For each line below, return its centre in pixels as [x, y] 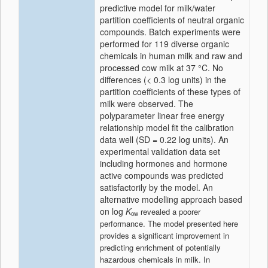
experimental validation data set [160, 151]
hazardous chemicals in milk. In [155, 259]
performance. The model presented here [169, 223]
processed [121, 68]
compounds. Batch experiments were [170, 32]
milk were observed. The [147, 103]
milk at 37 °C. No [190, 68]
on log [113, 211]
